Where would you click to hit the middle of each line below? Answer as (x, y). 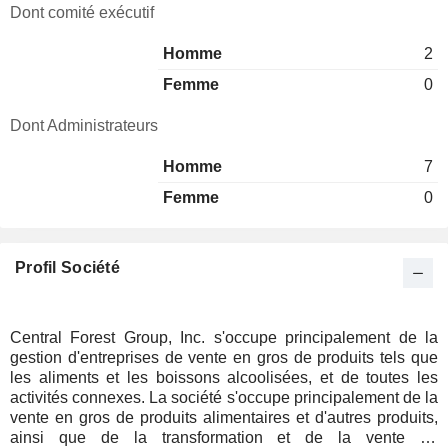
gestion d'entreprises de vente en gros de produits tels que (224, 357)
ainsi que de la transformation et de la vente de (224, 437)
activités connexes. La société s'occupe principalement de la (224, 397)
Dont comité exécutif (82, 12)
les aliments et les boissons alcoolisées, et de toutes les (224, 377)
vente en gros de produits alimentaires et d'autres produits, (224, 417)
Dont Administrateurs (84, 125)
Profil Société (67, 267)
